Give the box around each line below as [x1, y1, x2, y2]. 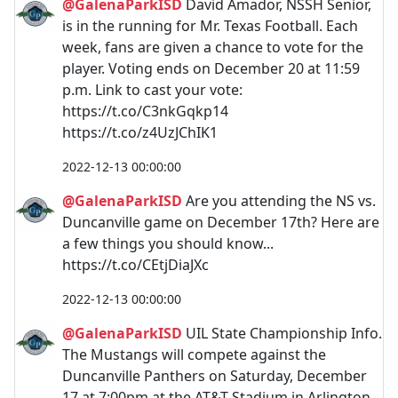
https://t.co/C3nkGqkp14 [62, 101, 228, 121]
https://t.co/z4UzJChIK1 [62, 123, 218, 142]
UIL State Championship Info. [182, 323, 382, 343]
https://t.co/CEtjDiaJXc [62, 255, 209, 275]
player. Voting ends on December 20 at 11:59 [62, 59, 360, 78]
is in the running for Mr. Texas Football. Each [62, 16, 358, 36]
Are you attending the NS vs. [182, 191, 376, 211]
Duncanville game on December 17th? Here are [62, 212, 379, 232]
